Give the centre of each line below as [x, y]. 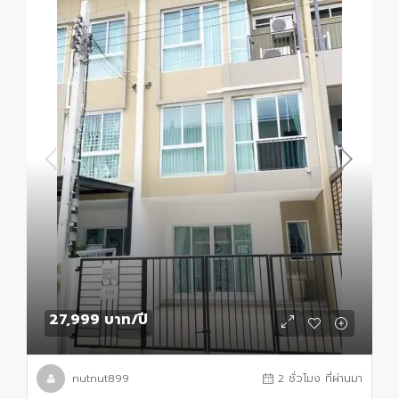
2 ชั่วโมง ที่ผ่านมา [320, 379]
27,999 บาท [90, 320]
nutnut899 [101, 379]
